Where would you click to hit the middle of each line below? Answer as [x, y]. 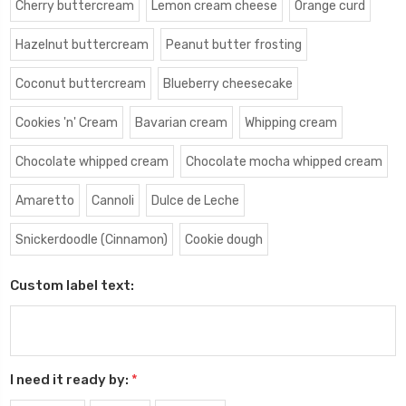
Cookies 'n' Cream [66, 122]
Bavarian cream [181, 122]
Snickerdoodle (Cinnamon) [91, 239]
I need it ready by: [71, 379]
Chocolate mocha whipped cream [284, 161]
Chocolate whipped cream [92, 161]
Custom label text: [72, 285]
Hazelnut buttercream [82, 44]
